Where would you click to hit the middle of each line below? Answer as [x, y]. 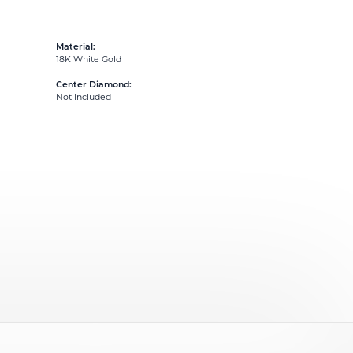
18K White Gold [89, 61]
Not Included [84, 98]
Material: [76, 48]
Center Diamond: [94, 86]
